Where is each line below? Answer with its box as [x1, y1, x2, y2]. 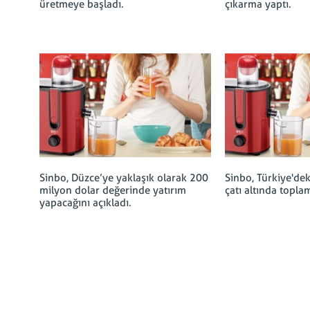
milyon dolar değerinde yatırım [39, 184, 186, 197]
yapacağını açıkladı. [39, 197, 131, 209]
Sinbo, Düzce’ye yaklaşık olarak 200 [39, 172, 208, 184]
